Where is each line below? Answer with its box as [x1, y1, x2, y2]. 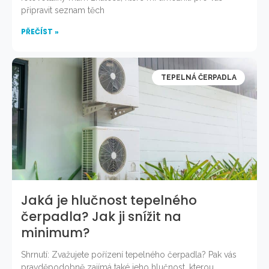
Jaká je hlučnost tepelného [21, 191, 197, 209]
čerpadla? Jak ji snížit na [21, 207, 181, 225]
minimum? [21, 223, 90, 241]
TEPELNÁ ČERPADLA [160, 73, 237, 82]
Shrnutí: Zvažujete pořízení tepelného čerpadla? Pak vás [21, 249, 237, 259]
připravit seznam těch [21, 5, 104, 15]
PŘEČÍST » [21, 26, 59, 37]
